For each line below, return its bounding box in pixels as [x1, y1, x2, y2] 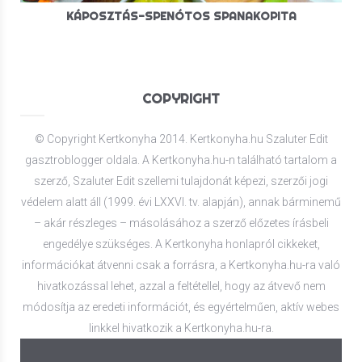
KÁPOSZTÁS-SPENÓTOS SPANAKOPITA [65, 8, 297, 23]
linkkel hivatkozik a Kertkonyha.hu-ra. [88, 321, 274, 335]
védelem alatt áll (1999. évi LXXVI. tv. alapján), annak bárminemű [21, 195, 341, 208]
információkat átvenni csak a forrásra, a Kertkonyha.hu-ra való [22, 258, 340, 271]
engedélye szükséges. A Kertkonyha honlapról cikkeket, [42, 237, 320, 250]
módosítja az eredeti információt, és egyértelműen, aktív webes [23, 300, 339, 314]
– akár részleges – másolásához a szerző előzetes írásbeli [33, 216, 329, 229]
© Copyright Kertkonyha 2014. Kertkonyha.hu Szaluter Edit [34, 132, 328, 145]
